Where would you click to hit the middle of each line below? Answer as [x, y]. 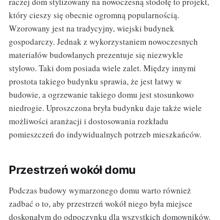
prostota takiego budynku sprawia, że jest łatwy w [95, 81]
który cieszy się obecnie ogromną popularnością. [94, 15]
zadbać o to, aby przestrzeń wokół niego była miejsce [100, 203]
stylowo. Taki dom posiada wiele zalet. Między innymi [102, 68]
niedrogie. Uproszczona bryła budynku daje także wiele [105, 108]
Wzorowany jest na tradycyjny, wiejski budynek [91, 28]
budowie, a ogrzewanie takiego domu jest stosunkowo [101, 94]
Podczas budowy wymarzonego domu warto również [100, 190]
